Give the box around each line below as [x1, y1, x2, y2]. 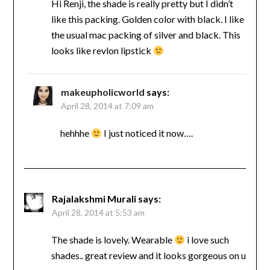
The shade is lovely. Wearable [51, 234, 174, 246]
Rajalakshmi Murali [51, 193, 136, 205]
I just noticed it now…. [101, 127, 193, 139]
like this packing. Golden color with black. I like [51, 13, 244, 25]
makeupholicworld [60, 86, 145, 98]
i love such [184, 234, 229, 246]
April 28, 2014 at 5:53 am [51, 207, 145, 218]
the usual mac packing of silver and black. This [51, 29, 240, 41]
